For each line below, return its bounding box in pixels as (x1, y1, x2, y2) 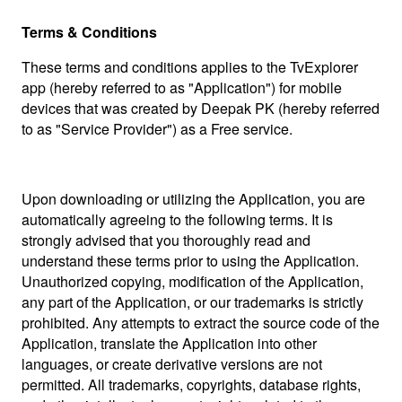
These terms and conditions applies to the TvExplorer (22, 57, 358, 77)
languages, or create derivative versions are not (22, 354, 322, 374)
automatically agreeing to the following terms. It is (22, 209, 333, 230)
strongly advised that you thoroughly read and (22, 230, 310, 250)
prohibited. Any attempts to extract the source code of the (22, 312, 380, 333)
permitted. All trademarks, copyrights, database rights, (22, 374, 361, 395)
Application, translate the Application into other (22, 333, 317, 354)
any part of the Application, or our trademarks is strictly (22, 292, 363, 312)
